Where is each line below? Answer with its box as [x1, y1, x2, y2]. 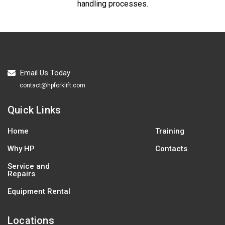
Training [155, 126, 184, 136]
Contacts [155, 144, 187, 153]
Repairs [8, 169, 35, 178]
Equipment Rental [8, 186, 70, 196]
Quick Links [8, 103, 61, 116]
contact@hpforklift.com [20, 81, 85, 89]
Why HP [8, 144, 35, 153]
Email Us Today [20, 68, 70, 77]
